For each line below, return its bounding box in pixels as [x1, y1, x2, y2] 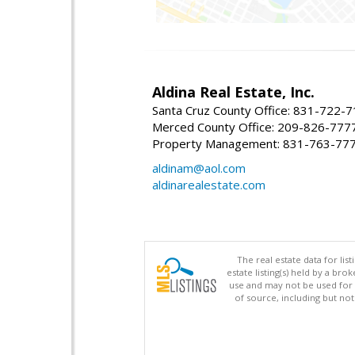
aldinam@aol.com [152, 160, 246, 177]
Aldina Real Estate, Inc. [152, 82, 315, 102]
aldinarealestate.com [152, 177, 265, 193]
